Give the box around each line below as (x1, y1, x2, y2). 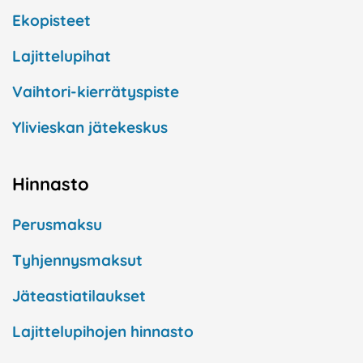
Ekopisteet (12, 11, 91, 31)
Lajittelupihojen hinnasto (12, 322, 194, 342)
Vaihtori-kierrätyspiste (12, 82, 179, 102)
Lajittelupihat (12, 46, 111, 66)
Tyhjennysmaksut (12, 250, 143, 271)
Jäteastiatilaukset (12, 286, 146, 306)
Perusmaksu (12, 215, 102, 235)
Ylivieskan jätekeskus (12, 117, 168, 138)
